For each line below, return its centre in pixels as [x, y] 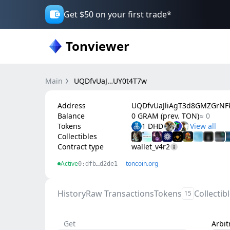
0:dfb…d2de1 [98, 164]
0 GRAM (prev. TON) [165, 116]
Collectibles [77, 136]
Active [69, 164]
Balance [71, 116]
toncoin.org [142, 164]
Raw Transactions [120, 194]
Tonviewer [98, 46]
